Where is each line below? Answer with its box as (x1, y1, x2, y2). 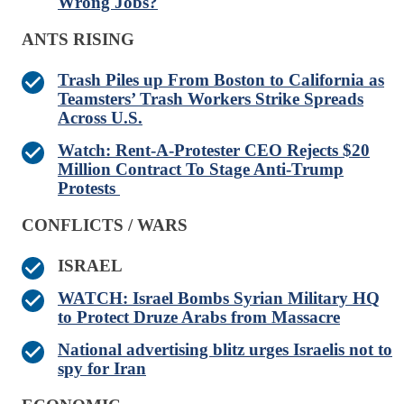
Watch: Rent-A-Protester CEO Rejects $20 (58, 141, 370, 161)
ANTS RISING (22, 30, 134, 50)
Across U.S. (58, 108, 142, 128)
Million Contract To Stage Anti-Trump (58, 160, 344, 179)
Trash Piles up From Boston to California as (58, 70, 384, 90)
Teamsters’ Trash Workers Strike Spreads (58, 89, 363, 109)
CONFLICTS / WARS (22, 216, 188, 235)
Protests (58, 179, 120, 198)
